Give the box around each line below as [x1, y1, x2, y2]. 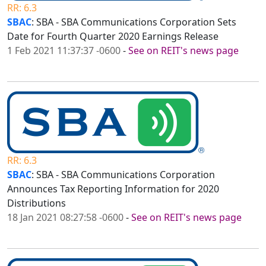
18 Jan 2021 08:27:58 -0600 [7, 211, 123, 224]
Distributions [7, 197, 66, 210]
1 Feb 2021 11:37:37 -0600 [7, 44, 121, 58]
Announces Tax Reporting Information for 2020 [7, 182, 219, 196]
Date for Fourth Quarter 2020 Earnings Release [7, 30, 218, 43]
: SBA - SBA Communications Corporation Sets [31, 15, 236, 29]
